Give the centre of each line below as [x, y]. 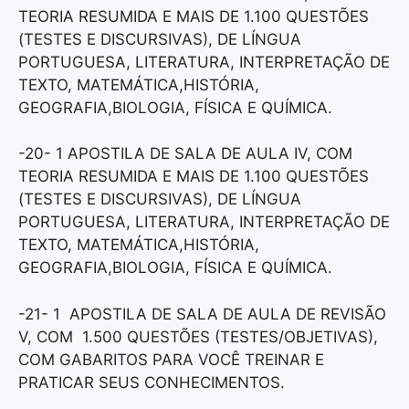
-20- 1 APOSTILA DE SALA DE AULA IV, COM [185, 154]
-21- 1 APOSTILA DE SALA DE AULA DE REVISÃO [202, 314]
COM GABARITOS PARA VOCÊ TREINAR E [171, 359]
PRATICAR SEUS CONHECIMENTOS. [152, 382]
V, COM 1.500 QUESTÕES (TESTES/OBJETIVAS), [198, 336]
